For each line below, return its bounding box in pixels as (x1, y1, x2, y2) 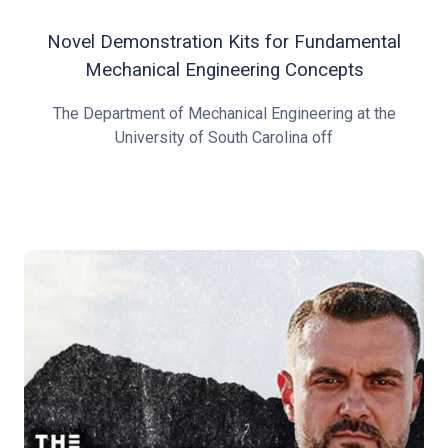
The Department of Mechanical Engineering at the (52, 104, 396, 124)
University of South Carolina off (115, 128, 333, 148)
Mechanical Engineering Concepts (84, 58, 364, 81)
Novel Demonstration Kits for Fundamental (47, 30, 401, 53)
